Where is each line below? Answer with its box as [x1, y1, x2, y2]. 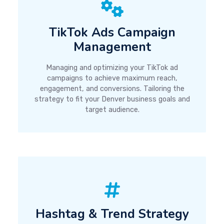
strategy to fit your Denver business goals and [34, 95, 190, 104]
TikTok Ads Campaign [48, 24, 175, 41]
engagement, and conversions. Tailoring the [39, 84, 184, 93]
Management [73, 38, 151, 56]
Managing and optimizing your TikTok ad [46, 63, 178, 72]
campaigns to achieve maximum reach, [46, 74, 177, 83]
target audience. [84, 105, 139, 114]
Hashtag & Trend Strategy [35, 205, 189, 222]
